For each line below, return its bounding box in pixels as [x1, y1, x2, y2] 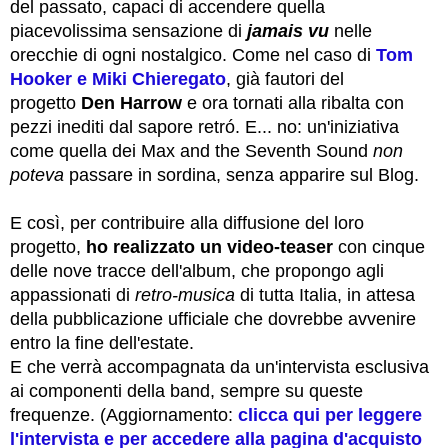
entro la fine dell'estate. [10, 333, 194, 354]
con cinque [333, 237, 425, 258]
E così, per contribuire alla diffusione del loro [10, 213, 364, 234]
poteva [10, 165, 64, 186]
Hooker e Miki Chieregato [10, 69, 226, 90]
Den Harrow [81, 93, 182, 114]
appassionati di [10, 285, 135, 306]
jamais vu [247, 21, 334, 42]
